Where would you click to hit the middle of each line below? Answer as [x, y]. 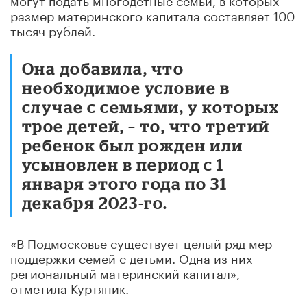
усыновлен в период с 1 [123, 164]
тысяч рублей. [53, 29]
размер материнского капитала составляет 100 [152, 14]
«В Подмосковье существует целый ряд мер [141, 242]
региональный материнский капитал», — [132, 272]
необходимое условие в [126, 87]
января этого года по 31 [125, 183]
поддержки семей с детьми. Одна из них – [137, 257]
